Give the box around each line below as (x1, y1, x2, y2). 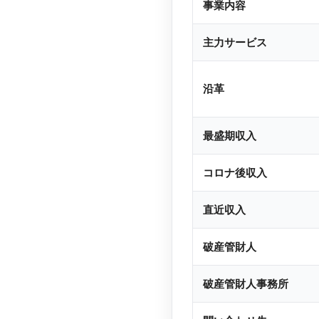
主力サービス (203, 35, 267, 49)
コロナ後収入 (203, 165, 267, 179)
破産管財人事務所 (203, 276, 288, 291)
